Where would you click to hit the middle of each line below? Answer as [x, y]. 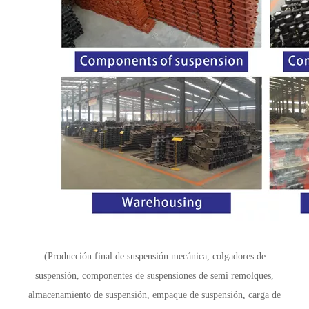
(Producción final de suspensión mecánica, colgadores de [154, 257]
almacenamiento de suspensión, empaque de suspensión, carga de [154, 295]
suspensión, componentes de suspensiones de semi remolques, [154, 276]
